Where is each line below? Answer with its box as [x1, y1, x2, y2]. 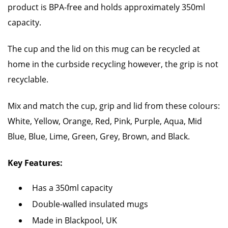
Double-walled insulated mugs [32, 198, 148, 210]
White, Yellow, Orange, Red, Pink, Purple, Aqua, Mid [8, 116, 202, 127]
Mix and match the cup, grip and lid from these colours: [8, 100, 220, 111]
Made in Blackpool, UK [32, 215, 117, 226]
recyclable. [8, 74, 50, 85]
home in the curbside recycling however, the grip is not [8, 59, 218, 70]
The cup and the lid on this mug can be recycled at [8, 43, 200, 54]
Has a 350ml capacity [32, 182, 112, 193]
